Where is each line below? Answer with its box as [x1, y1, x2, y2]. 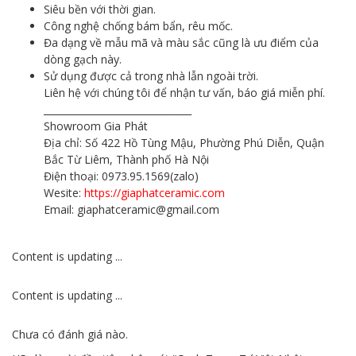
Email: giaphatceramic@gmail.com [44, 201, 219, 217]
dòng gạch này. [44, 51, 122, 67]
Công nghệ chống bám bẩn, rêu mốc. [44, 17, 233, 33]
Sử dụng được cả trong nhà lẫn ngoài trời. [44, 68, 258, 83]
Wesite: [44, 184, 84, 200]
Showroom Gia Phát [44, 118, 148, 133]
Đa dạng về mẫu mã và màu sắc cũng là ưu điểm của [44, 34, 319, 50]
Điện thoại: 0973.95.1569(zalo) [44, 168, 199, 184]
